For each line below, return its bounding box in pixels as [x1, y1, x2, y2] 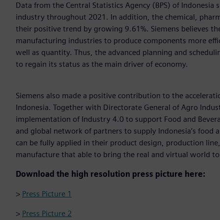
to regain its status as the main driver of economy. [16, 59, 188, 69]
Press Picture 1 [22, 189, 72, 199]
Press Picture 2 [22, 209, 72, 219]
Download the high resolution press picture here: [16, 169, 205, 179]
